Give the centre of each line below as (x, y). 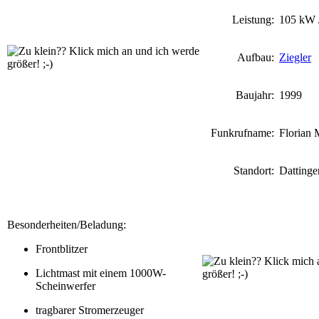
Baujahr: (256, 95)
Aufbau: (257, 57)
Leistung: (255, 20)
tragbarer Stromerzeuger (90, 310)
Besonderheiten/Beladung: (67, 225)
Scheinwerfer (66, 286)
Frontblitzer (62, 249)
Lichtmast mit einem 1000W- (101, 273)
